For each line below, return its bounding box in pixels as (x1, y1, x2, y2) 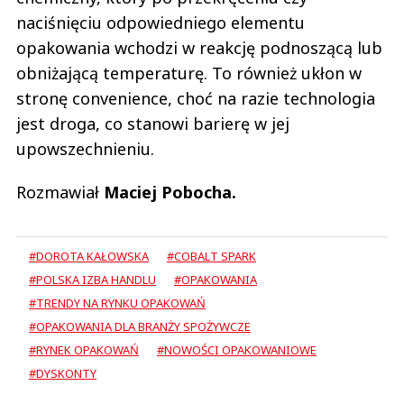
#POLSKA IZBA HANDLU (29, 271, 156, 288)
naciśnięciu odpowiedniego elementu (16, 11, 305, 33)
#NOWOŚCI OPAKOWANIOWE (157, 341, 317, 358)
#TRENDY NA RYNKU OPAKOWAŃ (29, 294, 206, 311)
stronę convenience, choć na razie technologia (16, 87, 375, 109)
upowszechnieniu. (16, 137, 154, 160)
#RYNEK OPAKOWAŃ (29, 341, 139, 358)
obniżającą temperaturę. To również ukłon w (16, 61, 362, 84)
